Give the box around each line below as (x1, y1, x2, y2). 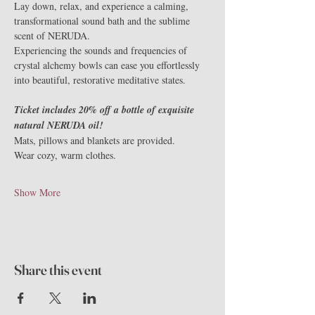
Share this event (14, 261, 102, 278)
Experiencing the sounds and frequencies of (14, 44, 190, 57)
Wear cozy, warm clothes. (14, 148, 116, 162)
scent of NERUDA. (14, 29, 90, 42)
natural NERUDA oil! (14, 118, 103, 132)
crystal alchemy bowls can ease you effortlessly (14, 58, 202, 72)
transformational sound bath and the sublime (14, 14, 193, 27)
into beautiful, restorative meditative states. (14, 73, 186, 86)
